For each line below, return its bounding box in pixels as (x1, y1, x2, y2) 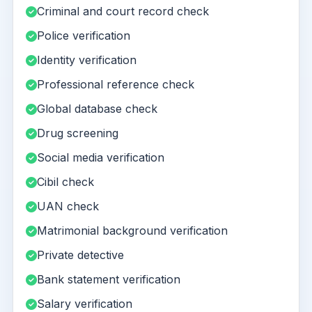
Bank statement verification (37, 272, 180, 286)
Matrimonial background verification (37, 224, 228, 237)
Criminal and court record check (37, 4, 209, 18)
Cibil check (37, 175, 94, 189)
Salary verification (37, 297, 132, 311)
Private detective (37, 248, 124, 262)
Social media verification (37, 150, 164, 164)
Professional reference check (37, 77, 194, 91)
